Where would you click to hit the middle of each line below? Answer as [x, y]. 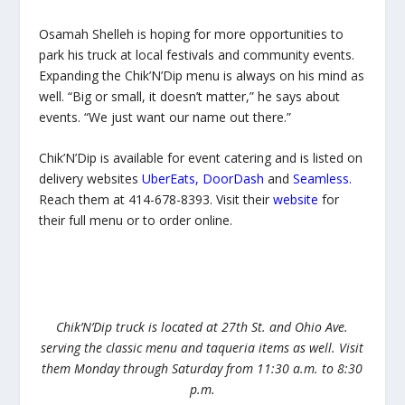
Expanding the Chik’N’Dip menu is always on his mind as [201, 76]
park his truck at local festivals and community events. [196, 55]
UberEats [168, 179]
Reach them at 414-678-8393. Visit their [155, 200]
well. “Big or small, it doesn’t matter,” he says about [189, 97]
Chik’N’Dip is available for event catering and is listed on [200, 158]
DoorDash [233, 179]
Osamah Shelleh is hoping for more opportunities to [191, 34]
